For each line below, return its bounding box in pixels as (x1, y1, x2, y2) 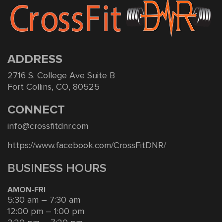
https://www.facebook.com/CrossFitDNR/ (7, 141, 166, 150)
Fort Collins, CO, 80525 (7, 82, 100, 92)
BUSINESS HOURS (7, 162, 107, 174)
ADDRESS (7, 53, 62, 65)
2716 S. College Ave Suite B (7, 71, 115, 80)
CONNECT (7, 104, 65, 116)
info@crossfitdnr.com (7, 121, 88, 131)
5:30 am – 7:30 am (7, 195, 80, 205)
